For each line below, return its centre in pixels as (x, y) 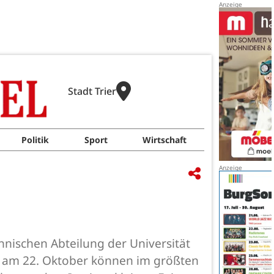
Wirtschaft (165, 140)
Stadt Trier (92, 91)
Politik (35, 140)
